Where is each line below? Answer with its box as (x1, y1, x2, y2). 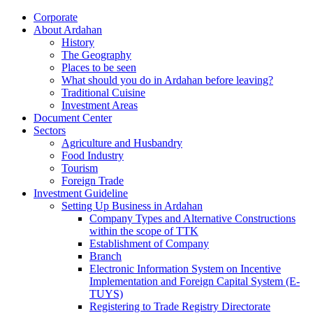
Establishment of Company (89, 238, 209, 249)
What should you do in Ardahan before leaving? (61, 74, 273, 86)
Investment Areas (61, 99, 138, 111)
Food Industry (61, 150, 124, 161)
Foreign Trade (61, 175, 124, 187)
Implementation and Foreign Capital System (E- (89, 275, 300, 287)
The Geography (61, 49, 131, 61)
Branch (89, 250, 122, 262)
